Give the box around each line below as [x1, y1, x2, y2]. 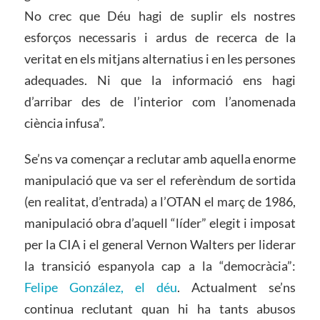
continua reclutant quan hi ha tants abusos [24, 300, 296, 316]
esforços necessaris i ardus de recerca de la [24, 29, 296, 46]
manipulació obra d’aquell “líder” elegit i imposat [24, 214, 296, 231]
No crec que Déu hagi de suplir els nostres [24, 8, 296, 24]
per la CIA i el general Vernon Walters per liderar [24, 236, 296, 252]
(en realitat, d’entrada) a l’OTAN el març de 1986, [24, 193, 296, 209]
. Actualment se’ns [177, 279, 296, 295]
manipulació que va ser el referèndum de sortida [24, 171, 296, 188]
